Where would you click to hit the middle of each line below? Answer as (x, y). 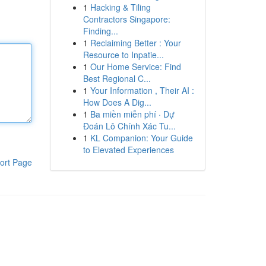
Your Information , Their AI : (142, 90)
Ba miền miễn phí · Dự (132, 114)
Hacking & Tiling (120, 7)
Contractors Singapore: (126, 19)
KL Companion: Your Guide (141, 138)
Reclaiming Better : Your (135, 43)
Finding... (100, 31)
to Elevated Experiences (128, 150)
